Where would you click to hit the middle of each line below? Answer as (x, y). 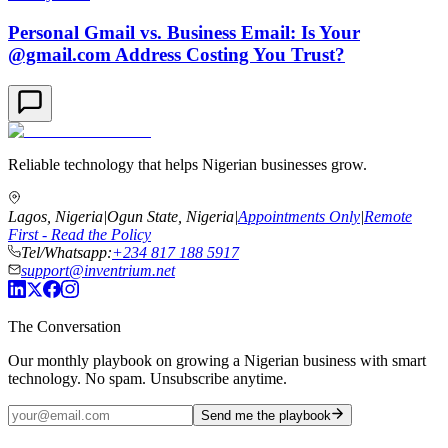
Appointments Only (299, 216)
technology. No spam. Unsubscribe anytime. (147, 378)
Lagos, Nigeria (55, 216)
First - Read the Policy (79, 234)
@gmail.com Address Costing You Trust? (176, 55)
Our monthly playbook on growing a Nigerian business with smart (217, 360)
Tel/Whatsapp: (66, 252)
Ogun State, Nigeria (170, 216)
